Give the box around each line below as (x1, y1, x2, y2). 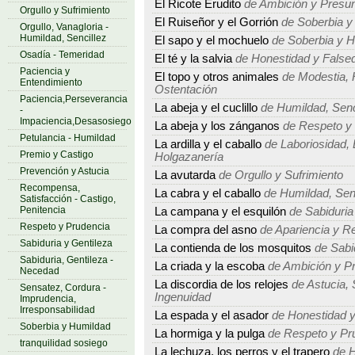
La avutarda (155, 169, 216, 181)
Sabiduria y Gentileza (20, 238, 113, 249)
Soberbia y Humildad (20, 321, 111, 332)
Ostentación (155, 83, 217, 96)
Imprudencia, (20, 293, 76, 304)
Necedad (20, 265, 59, 277)
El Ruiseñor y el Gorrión (155, 16, 281, 29)
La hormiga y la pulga (155, 327, 265, 340)
